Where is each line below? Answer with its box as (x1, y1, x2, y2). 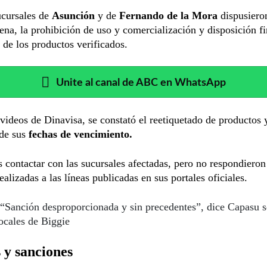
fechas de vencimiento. (29, 128, 132, 140)
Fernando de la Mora (119, 9, 218, 21)
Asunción (52, 9, 98, 21)
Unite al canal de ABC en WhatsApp (56, 77, 226, 88)
